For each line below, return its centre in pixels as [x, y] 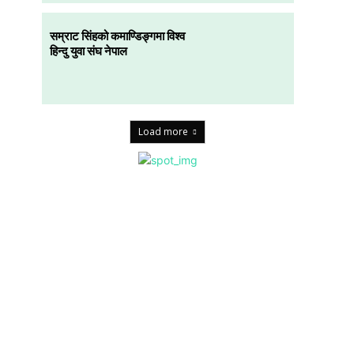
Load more [164, 131]
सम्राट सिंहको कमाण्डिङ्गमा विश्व [117, 36]
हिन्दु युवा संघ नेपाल [88, 51]
